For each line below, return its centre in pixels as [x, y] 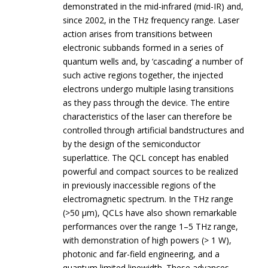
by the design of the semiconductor [132, 144]
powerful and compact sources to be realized [151, 172]
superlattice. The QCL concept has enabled [146, 158]
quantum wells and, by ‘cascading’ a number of [153, 62]
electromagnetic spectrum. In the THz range [148, 199]
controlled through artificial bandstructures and [154, 130]
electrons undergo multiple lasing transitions [149, 89]
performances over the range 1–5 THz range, [151, 227]
